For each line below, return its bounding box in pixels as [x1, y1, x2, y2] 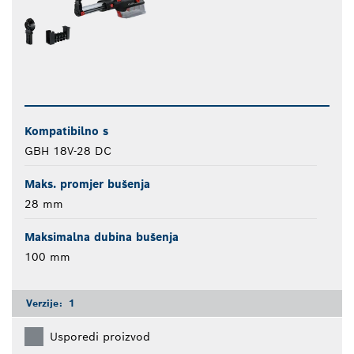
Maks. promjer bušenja [24, 176, 150, 191]
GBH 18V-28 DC [24, 143, 111, 158]
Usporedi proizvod [50, 329, 150, 344]
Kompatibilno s [24, 123, 108, 138]
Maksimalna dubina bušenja [24, 229, 179, 244]
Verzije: [26, 296, 66, 309]
